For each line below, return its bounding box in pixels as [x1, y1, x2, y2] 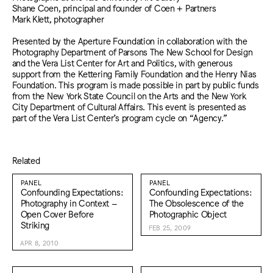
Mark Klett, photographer [12, 13, 104, 24]
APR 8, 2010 [19, 238, 59, 247]
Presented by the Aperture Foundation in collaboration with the [12, 35, 247, 46]
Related [12, 155, 40, 166]
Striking [20, 219, 50, 230]
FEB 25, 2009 [148, 224, 191, 232]
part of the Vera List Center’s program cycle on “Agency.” [12, 112, 228, 123]
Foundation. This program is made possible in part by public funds [12, 79, 259, 90]
